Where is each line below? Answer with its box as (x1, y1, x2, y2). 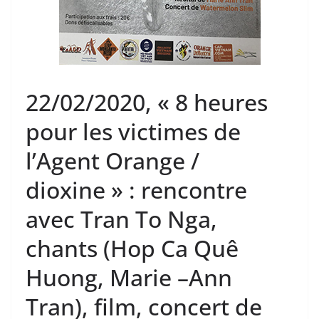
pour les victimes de (26, 116, 241, 147)
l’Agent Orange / (26, 145, 199, 177)
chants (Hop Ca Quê (26, 233, 239, 264)
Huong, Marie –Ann (26, 262, 232, 293)
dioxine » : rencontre (26, 174, 247, 206)
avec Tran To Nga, (26, 204, 217, 235)
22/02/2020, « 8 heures (26, 87, 268, 118)
